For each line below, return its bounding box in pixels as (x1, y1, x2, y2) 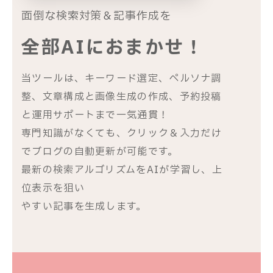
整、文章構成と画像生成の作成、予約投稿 (21, 89, 222, 104)
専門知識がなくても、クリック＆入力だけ (21, 126, 222, 141)
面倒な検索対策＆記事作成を (21, 7, 171, 24)
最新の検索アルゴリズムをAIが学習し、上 (21, 162, 222, 177)
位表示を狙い (21, 180, 85, 196)
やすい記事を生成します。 (21, 199, 147, 214)
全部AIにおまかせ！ (21, 34, 204, 62)
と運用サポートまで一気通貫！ (21, 107, 169, 122)
